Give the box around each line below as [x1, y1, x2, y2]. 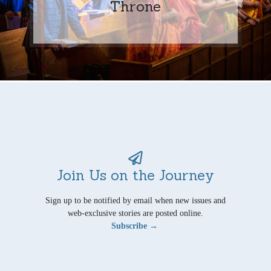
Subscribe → [111, 221, 158, 230]
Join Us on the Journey [57, 165, 214, 184]
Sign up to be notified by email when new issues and [45, 195, 226, 205]
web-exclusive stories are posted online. [68, 208, 203, 218]
